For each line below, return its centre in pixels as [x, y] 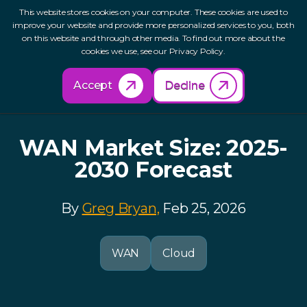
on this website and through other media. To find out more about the [153, 38]
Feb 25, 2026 [202, 208]
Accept [93, 85]
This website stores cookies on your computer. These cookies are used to [153, 12]
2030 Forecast [153, 170]
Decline [185, 85]
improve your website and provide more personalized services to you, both [153, 25]
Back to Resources [74, 70]
